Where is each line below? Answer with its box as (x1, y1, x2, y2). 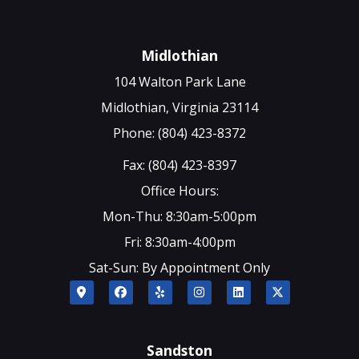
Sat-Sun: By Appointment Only (89, 258, 270, 276)
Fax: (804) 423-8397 (123, 155, 236, 174)
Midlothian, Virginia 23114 (101, 98, 258, 116)
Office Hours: (140, 181, 219, 200)
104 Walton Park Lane (113, 72, 246, 91)
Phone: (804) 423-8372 (113, 123, 246, 142)
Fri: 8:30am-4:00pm (123, 232, 236, 251)
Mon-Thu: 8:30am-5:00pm (103, 207, 256, 225)
